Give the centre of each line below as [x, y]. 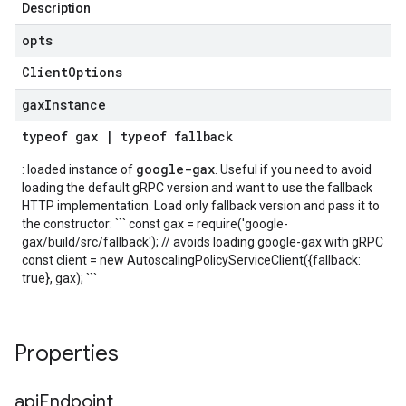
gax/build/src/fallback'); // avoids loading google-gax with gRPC [203, 242]
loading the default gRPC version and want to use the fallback [197, 188]
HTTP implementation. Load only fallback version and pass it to [201, 206]
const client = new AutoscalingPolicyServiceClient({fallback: [191, 260]
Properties [69, 353]
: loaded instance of [79, 169]
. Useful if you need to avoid [293, 169]
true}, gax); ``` [59, 278]
